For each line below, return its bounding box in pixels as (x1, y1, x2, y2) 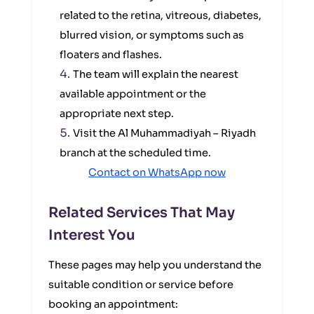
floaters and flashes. (60, 48, 162, 61)
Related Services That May (48, 204, 235, 221)
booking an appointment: (48, 298, 178, 310)
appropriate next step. (60, 107, 174, 120)
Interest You (48, 226, 135, 244)
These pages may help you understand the (48, 259, 261, 271)
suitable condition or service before (48, 278, 233, 291)
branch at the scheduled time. (60, 146, 211, 159)
